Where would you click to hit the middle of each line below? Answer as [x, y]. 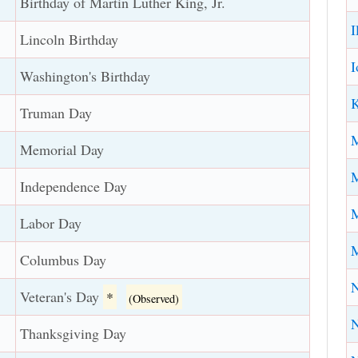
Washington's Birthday [86, 76]
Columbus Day [64, 260]
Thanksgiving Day [74, 334]
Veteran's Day [62, 297]
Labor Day [51, 223]
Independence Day [74, 187]
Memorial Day [62, 150]
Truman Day [56, 113]
